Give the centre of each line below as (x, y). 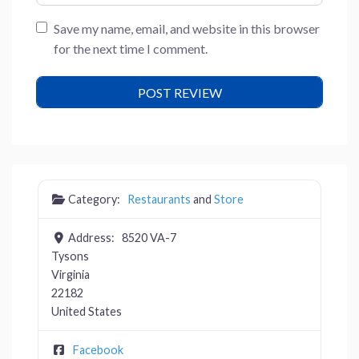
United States (87, 312)
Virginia (71, 275)
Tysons (70, 256)
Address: (93, 238)
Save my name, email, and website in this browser (186, 29)
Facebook (98, 350)
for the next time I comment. (130, 49)
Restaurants (159, 200)
